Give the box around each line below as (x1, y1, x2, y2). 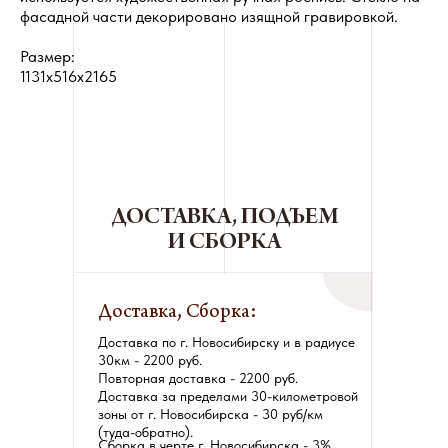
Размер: (20, 47, 75, 67)
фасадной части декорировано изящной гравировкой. (20, 7, 398, 27)
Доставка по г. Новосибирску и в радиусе (98, 334, 355, 351)
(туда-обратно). (98, 424, 193, 441)
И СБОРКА (168, 231, 281, 257)
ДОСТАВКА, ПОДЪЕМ (111, 206, 338, 232)
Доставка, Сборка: (98, 304, 257, 325)
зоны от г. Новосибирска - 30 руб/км (98, 406, 323, 423)
